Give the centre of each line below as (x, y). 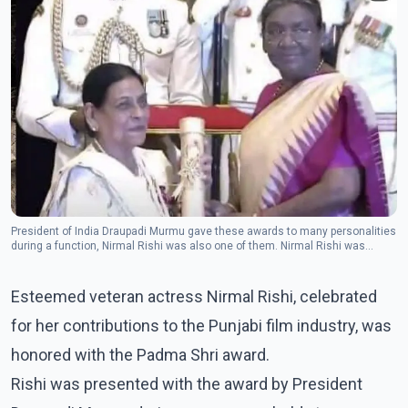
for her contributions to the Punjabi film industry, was (201, 325)
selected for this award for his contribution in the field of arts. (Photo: (184, 260)
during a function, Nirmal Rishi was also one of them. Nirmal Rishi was (188, 245)
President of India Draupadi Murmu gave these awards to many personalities (204, 231)
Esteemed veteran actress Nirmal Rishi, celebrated (194, 296)
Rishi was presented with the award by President (187, 383)
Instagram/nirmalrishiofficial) (84, 275)
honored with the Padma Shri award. (140, 354)
